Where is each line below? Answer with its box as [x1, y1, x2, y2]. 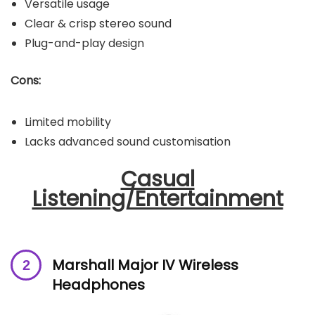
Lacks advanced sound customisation [25, 133, 231, 150]
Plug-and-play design [25, 34, 144, 51]
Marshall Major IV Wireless [52, 255, 238, 275]
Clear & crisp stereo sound [25, 15, 172, 32]
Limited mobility [25, 113, 111, 130]
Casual [120, 164, 195, 194]
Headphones [52, 274, 145, 295]
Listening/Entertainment [32, 184, 283, 214]
